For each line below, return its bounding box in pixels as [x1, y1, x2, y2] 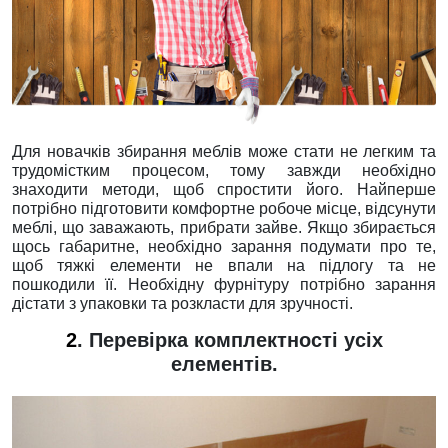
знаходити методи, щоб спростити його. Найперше [12, 181, 436, 198]
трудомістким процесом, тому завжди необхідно [12, 162, 436, 179]
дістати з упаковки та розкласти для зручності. [12, 295, 353, 312]
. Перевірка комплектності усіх [76, 329, 383, 351]
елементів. [170, 353, 278, 375]
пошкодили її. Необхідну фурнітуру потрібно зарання [12, 276, 436, 293]
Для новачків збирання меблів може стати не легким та [12, 143, 436, 160]
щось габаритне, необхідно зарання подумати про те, [12, 238, 436, 255]
